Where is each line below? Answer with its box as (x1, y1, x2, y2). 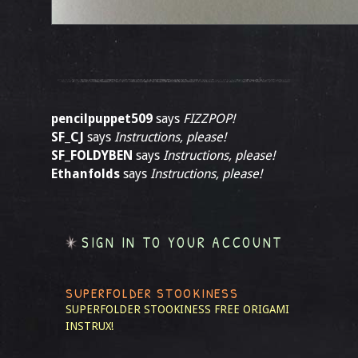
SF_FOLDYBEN (51, 148, 133, 163)
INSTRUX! (66, 320, 113, 332)
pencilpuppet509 (51, 111, 153, 126)
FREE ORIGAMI (214, 303, 289, 316)
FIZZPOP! (183, 111, 235, 126)
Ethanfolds (51, 166, 120, 181)
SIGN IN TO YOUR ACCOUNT (82, 233, 284, 253)
